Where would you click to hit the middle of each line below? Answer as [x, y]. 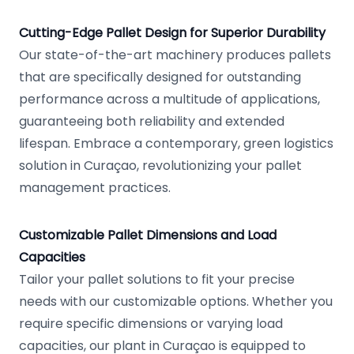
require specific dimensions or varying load [151, 324]
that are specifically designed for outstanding [160, 77]
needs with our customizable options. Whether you [176, 301]
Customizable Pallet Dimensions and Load [148, 235]
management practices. [95, 188]
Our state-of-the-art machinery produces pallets [175, 55]
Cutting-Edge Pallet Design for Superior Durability [172, 33]
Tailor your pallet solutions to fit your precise [157, 279]
